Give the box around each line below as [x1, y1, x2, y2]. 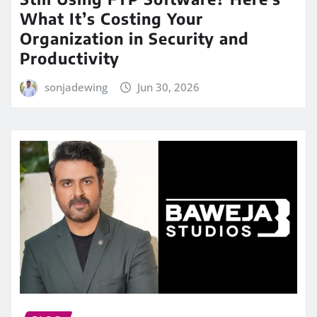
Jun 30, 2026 [137, 79, 200, 94]
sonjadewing [44, 79, 108, 94]
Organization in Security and [20, 28, 249, 48]
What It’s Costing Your [20, 8, 203, 28]
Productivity [20, 47, 120, 68]
